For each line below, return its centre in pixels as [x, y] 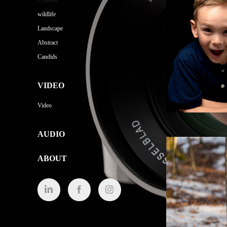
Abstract [47, 43]
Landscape [50, 28]
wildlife [46, 14]
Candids [47, 57]
